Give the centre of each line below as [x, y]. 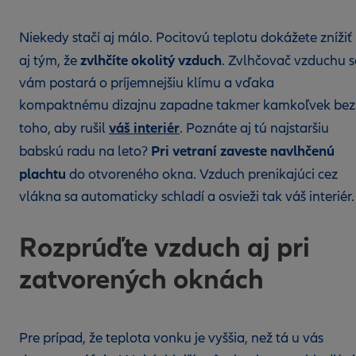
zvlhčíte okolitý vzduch [151, 60]
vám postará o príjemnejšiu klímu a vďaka [147, 83]
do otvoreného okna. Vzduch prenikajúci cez [203, 174]
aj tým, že [50, 61]
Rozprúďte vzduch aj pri [164, 248]
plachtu [44, 174]
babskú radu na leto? [85, 151]
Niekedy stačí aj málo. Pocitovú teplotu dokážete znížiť [186, 38]
